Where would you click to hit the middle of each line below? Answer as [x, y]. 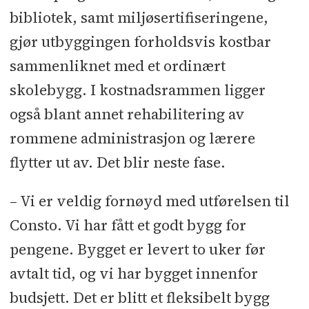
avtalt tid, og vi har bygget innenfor [133, 273]
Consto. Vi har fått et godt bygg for [128, 225]
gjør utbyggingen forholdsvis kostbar [140, 41]
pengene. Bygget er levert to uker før [137, 249]
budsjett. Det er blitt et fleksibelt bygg [139, 297]
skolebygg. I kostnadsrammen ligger [137, 90]
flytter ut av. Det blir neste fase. [117, 162]
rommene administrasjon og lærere [132, 138]
